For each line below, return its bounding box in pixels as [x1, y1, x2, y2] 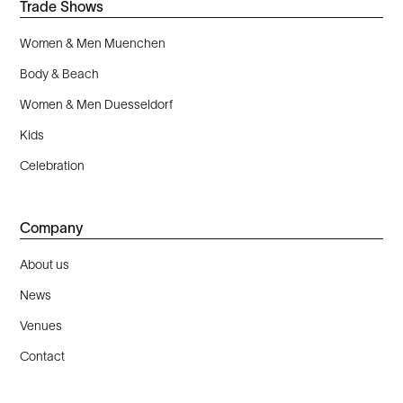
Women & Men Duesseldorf [20, 96, 174, 112]
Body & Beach [20, 67, 100, 82]
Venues [20, 318, 63, 333]
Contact [20, 348, 66, 363]
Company [20, 219, 84, 236]
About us [20, 257, 70, 273]
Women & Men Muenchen [20, 36, 166, 51]
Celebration [20, 157, 85, 173]
